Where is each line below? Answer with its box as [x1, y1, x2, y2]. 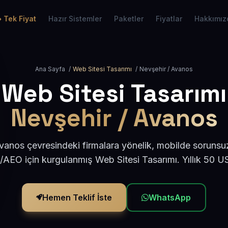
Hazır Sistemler [48, 14, 102, 23]
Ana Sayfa [35, 65, 65, 73]
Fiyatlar [156, 14, 182, 23]
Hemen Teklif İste [42, 192, 112, 203]
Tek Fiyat [4, 14, 36, 23]
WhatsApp [149, 192, 191, 203]
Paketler [114, 14, 144, 23]
